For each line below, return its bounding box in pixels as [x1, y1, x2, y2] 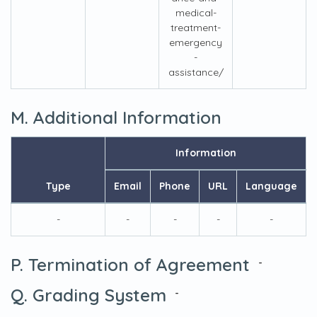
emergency [169, 36, 222, 49]
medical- [175, 6, 217, 19]
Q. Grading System [11, 284, 166, 306]
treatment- [171, 21, 221, 34]
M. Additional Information [11, 106, 221, 128]
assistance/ [168, 66, 224, 79]
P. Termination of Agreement [11, 253, 250, 275]
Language [246, 180, 297, 192]
